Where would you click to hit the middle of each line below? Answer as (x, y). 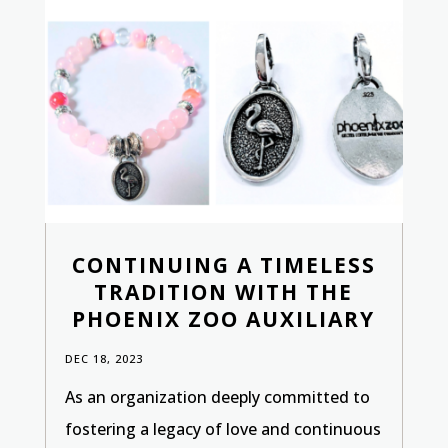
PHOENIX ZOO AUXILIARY (224, 318)
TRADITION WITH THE (224, 291)
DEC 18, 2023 (103, 358)
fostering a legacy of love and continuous (222, 428)
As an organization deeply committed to (217, 396)
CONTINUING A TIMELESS (223, 264)
